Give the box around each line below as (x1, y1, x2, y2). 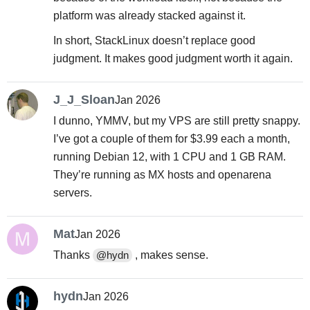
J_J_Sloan (53, 91, 115, 107)
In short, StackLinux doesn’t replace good (53, 35, 255, 47)
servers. (53, 186, 92, 199)
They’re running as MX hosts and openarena (53, 168, 271, 181)
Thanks (53, 248, 93, 261)
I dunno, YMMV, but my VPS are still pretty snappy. (53, 114, 300, 127)
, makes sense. (131, 248, 208, 261)
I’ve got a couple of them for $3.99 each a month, (53, 132, 290, 145)
